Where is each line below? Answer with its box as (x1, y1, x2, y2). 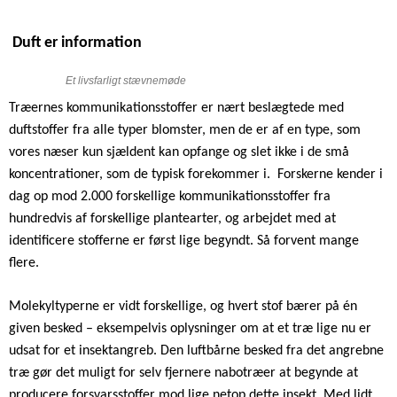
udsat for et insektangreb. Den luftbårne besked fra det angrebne (9, 343, 384, 358)
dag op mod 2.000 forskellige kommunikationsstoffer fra (9, 189, 331, 204)
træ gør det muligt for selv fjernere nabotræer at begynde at (9, 365, 358, 380)
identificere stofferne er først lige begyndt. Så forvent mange (9, 233, 359, 248)
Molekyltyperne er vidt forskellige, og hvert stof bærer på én (9, 299, 357, 314)
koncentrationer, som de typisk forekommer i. (9, 167, 274, 182)
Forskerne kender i (277, 167, 383, 182)
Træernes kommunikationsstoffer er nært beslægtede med (9, 100, 344, 115)
